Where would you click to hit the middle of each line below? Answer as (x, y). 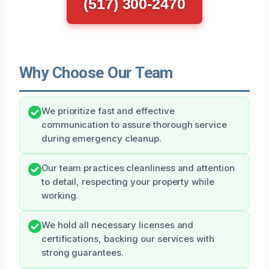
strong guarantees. (83, 252)
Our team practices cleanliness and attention (138, 168)
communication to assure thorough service (134, 125)
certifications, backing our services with (128, 239)
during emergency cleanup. (101, 138)
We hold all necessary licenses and (118, 225)
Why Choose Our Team (96, 72)
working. (60, 195)
